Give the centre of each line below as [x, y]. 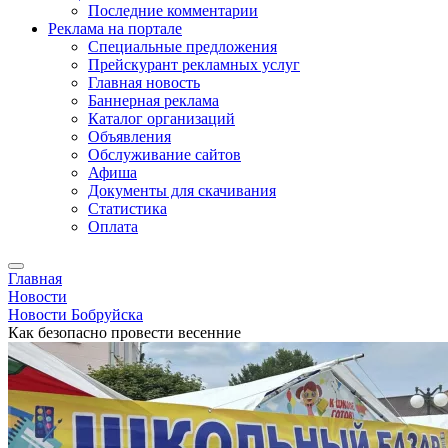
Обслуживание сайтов [164, 154]
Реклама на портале [115, 28]
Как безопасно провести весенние [124, 332]
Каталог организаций [161, 118]
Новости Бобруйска [75, 314]
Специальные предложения [182, 46]
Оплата [113, 226]
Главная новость [144, 82]
